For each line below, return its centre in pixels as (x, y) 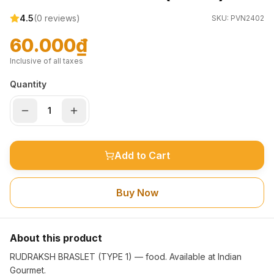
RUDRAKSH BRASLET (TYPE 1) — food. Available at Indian (126, 257)
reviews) (61, 18)
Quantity (28, 84)
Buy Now (137, 193)
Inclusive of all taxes (46, 61)
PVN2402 (247, 18)
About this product (56, 238)
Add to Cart (142, 155)
